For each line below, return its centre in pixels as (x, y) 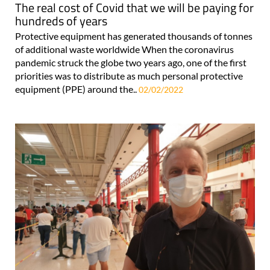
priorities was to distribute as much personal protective (129, 75)
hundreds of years (61, 20)
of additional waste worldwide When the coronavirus (124, 49)
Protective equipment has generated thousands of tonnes (134, 36)
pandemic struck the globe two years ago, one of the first (131, 62)
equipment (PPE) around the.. (77, 89)
